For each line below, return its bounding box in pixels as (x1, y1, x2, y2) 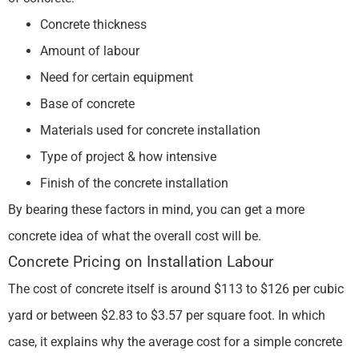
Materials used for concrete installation (40, 122, 260, 138)
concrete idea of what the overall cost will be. (8, 228, 264, 244)
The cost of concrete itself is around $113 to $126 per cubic (8, 280, 344, 296)
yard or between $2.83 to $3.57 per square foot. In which (8, 307, 325, 323)
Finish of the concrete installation (40, 175, 228, 191)
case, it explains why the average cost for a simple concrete (8, 333, 342, 349)
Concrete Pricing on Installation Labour (8, 252, 273, 271)
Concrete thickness (40, 16, 147, 32)
